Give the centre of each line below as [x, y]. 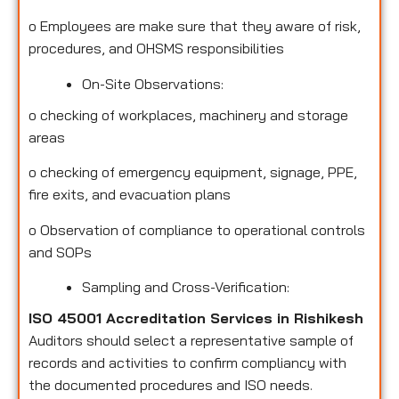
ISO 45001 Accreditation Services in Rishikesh [196, 318]
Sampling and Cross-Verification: [186, 287]
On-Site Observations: [153, 83]
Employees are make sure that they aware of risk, [200, 26]
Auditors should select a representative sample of [191, 340]
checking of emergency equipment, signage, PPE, [199, 172]
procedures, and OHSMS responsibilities [156, 49]
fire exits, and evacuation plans [130, 195]
